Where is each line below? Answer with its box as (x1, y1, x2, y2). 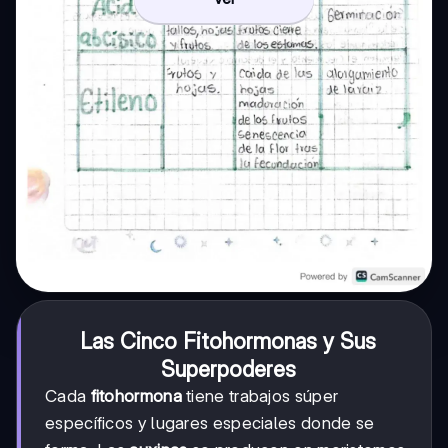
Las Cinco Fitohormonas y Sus (80, 328, 376, 355)
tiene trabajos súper (181, 386, 339, 407)
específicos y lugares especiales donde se (45, 413, 375, 434)
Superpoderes (160, 356, 296, 383)
